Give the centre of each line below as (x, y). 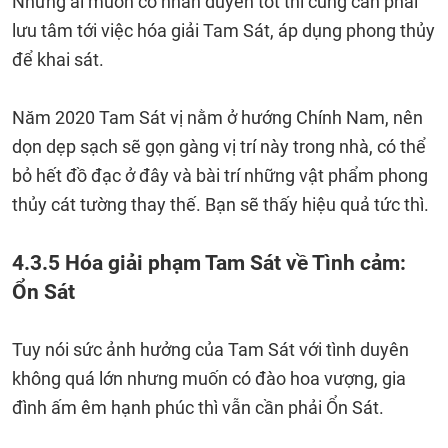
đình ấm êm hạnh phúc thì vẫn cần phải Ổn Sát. (198, 407)
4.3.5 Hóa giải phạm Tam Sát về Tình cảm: (209, 262)
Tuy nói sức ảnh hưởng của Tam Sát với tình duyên (210, 349)
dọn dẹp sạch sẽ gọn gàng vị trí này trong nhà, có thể (219, 146)
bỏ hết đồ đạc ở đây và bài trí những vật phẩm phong (220, 175)
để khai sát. (58, 59)
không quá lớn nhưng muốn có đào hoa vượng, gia (209, 378)
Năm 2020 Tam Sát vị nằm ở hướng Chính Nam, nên (217, 117)
